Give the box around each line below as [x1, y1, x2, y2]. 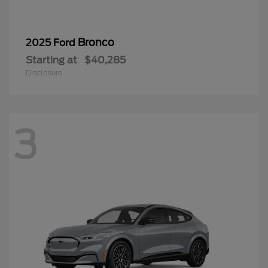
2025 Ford [26, 37, 78, 49]
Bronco [78, 36, 114, 49]
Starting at [26, 54, 77, 66]
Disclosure [26, 68, 62, 78]
